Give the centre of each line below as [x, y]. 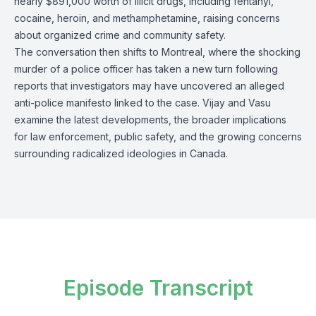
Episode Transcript [158, 288]
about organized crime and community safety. [120, 35]
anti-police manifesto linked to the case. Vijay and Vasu [142, 103]
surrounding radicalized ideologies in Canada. [121, 153]
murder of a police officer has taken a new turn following [146, 69]
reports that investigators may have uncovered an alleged [149, 86]
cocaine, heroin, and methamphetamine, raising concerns [147, 18]
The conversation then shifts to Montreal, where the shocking [157, 52]
